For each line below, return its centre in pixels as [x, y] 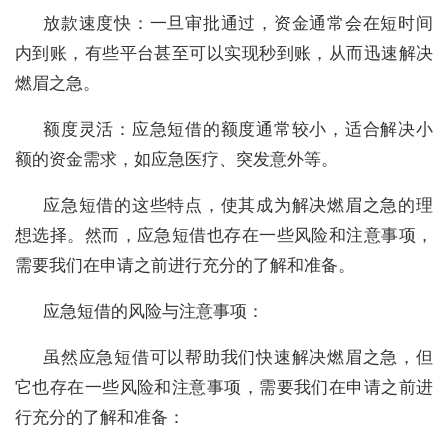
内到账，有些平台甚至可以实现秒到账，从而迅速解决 [224, 52]
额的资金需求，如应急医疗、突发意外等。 [176, 158]
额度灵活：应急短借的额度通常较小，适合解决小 [238, 128]
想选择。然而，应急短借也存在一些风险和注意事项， [224, 234]
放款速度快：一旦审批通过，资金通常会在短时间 [238, 22]
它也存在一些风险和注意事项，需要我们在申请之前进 [224, 386]
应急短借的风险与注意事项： [153, 310]
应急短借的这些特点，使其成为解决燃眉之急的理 [238, 204]
